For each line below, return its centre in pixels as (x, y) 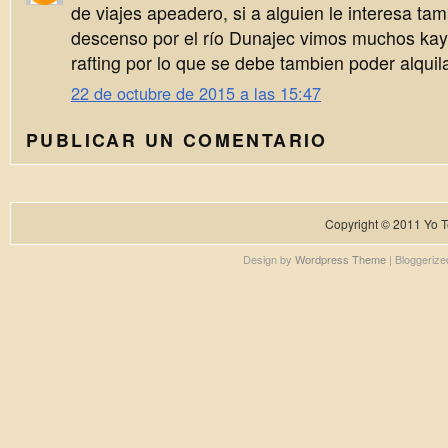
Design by (268, 259)
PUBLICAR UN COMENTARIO (177, 140)
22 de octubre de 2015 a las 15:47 (196, 93)
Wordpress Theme (340, 259)
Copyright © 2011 (374, 224)
